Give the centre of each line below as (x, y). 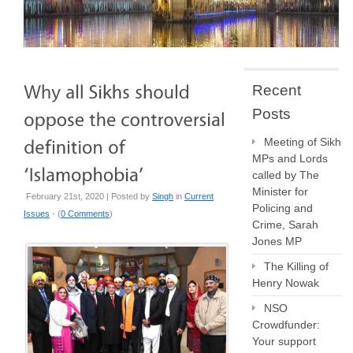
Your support (284, 341)
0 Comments (85, 214)
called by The (286, 175)
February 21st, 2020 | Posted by (89, 196)
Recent (277, 90)
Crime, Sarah (285, 225)
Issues (37, 214)
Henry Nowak (286, 283)
